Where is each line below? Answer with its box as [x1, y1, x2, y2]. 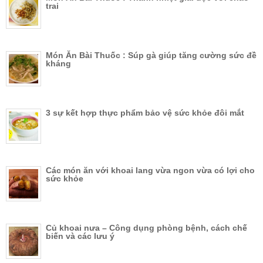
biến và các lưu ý [46, 231, 114, 241]
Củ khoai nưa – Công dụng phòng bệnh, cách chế [46, 223, 247, 233]
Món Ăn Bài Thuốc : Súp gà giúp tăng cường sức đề [46, 50, 257, 60]
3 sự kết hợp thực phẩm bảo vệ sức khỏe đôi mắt [46, 108, 244, 118]
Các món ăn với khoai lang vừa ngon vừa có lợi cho [46, 166, 255, 176]
